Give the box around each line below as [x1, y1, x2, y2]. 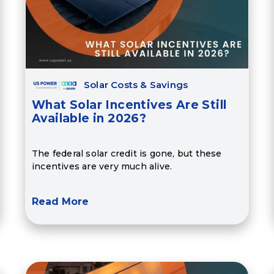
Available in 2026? [31, 111, 147, 126]
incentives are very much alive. [31, 160, 172, 172]
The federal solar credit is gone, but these [31, 147, 222, 159]
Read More [31, 196, 89, 208]
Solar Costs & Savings [83, 79, 188, 91]
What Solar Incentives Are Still [31, 98, 227, 113]
